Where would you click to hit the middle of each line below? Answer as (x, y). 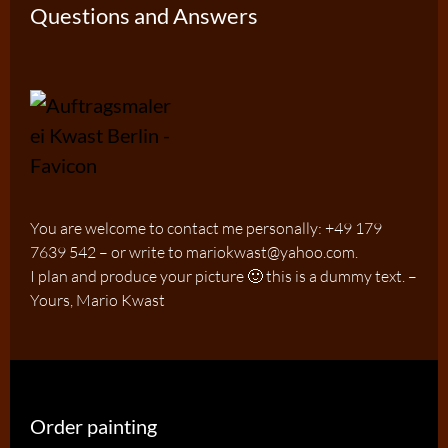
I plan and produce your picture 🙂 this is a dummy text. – (223, 276)
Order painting (93, 426)
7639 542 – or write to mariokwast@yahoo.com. (194, 252)
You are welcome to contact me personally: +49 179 (206, 228)
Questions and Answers (144, 16)
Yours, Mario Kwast (97, 300)
